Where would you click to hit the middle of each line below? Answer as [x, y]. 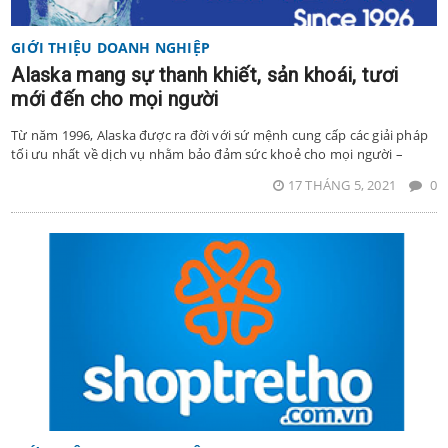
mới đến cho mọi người [115, 98]
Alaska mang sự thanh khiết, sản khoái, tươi [205, 74]
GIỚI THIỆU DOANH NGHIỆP [111, 47]
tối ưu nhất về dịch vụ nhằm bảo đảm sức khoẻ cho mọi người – [207, 153]
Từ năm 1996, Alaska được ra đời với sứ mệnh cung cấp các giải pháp [220, 134]
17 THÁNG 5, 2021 [343, 184]
